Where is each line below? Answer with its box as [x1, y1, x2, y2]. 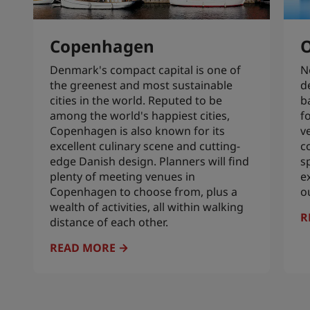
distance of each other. [50, 214, 168, 230]
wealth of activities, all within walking [50, 199, 244, 215]
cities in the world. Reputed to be [50, 92, 222, 108]
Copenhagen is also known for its [50, 122, 225, 138]
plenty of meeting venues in [50, 168, 195, 184]
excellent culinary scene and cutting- [50, 138, 240, 154]
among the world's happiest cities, [50, 107, 230, 123]
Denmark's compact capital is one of [50, 62, 241, 77]
